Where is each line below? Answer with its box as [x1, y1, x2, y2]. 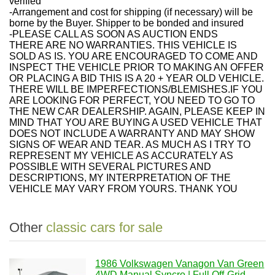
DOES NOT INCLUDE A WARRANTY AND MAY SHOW [9, 128, 255, 139]
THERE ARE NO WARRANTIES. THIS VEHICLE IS [9, 40, 237, 50]
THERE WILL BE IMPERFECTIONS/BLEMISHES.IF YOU [9, 84, 263, 95]
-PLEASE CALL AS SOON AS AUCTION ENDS [9, 29, 218, 39]
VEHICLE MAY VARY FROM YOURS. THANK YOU [9, 184, 238, 194]
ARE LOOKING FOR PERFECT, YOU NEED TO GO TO [9, 95, 255, 106]
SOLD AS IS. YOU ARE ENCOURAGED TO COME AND [9, 51, 258, 61]
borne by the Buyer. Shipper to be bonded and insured [9, 18, 244, 28]
